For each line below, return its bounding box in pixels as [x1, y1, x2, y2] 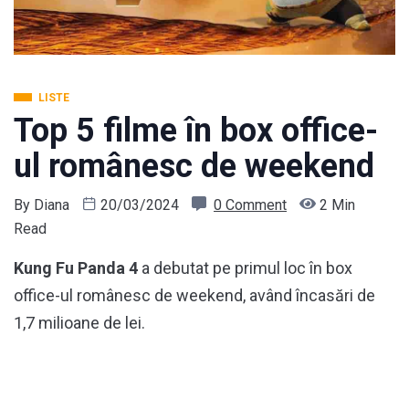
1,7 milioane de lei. [14, 313, 145, 333]
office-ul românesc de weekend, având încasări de [14, 286, 375, 306]
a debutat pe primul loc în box [138, 258, 352, 278]
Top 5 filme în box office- [14, 111, 378, 151]
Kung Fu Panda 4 [14, 258, 138, 278]
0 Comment [214, 196, 287, 215]
